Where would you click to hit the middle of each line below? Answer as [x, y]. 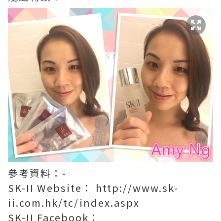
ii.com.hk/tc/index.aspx [74, 202]
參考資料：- [37, 173]
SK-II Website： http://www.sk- [93, 187]
